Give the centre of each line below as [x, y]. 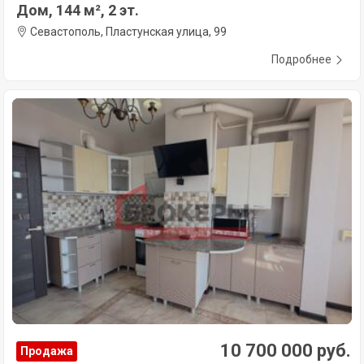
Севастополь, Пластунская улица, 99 [127, 31]
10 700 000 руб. [286, 351]
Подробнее [301, 59]
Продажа [47, 351]
